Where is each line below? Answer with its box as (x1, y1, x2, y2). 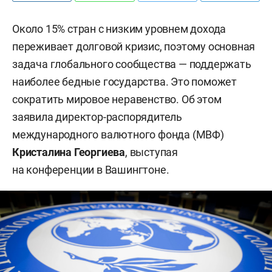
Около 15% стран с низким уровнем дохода (12, 22, 226, 35)
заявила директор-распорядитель (12, 110, 183, 123)
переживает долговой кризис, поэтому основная (12, 40, 256, 53)
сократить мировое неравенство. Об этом (12, 93, 222, 106)
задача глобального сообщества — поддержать (12, 58, 251, 70)
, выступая (125, 146, 178, 158)
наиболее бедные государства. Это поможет (12, 75, 237, 88)
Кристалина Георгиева (12, 146, 125, 158)
